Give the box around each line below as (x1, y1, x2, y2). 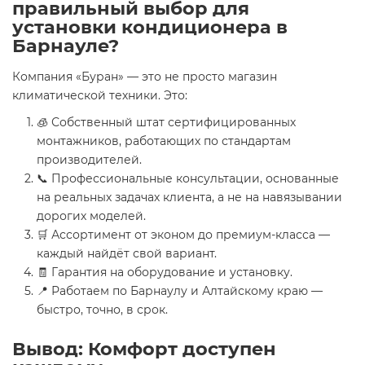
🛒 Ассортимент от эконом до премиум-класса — (37, 227, 330, 242)
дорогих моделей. (37, 209, 146, 223)
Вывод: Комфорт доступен (12, 337, 276, 360)
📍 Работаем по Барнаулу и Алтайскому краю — (37, 284, 323, 298)
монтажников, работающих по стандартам (37, 134, 291, 148)
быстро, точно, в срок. (37, 302, 168, 317)
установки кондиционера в (12, 15, 288, 38)
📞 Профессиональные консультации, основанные (37, 171, 339, 186)
